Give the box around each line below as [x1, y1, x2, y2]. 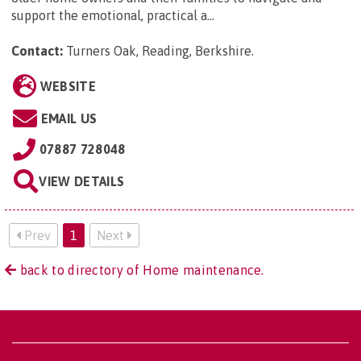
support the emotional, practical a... [11, 7, 214, 23]
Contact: [11, 43, 63, 58]
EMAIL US [40, 110, 98, 126]
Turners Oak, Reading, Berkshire [66, 43, 251, 58]
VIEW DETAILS [39, 173, 125, 189]
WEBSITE [39, 78, 96, 93]
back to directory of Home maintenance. [16, 262, 264, 277]
